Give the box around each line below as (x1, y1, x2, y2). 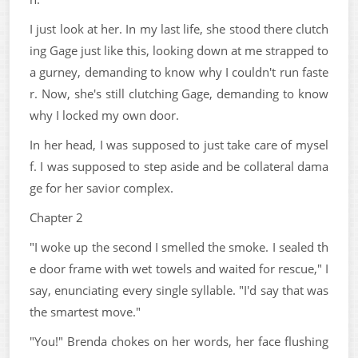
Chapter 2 (30, 209, 83, 225)
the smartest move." (30, 303, 141, 320)
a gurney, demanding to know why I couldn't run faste (30, 63, 328, 80)
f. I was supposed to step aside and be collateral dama (30, 157, 328, 174)
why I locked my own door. (30, 106, 179, 123)
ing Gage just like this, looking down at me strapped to (30, 42, 328, 58)
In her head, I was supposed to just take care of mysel (30, 136, 328, 153)
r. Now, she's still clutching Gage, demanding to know (30, 85, 328, 101)
